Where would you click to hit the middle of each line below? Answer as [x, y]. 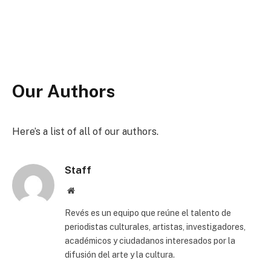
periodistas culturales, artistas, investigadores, [155, 227]
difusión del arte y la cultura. [120, 255]
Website [87, 190]
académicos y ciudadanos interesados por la [150, 241]
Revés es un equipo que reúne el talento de [148, 213]
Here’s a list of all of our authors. [85, 132]
